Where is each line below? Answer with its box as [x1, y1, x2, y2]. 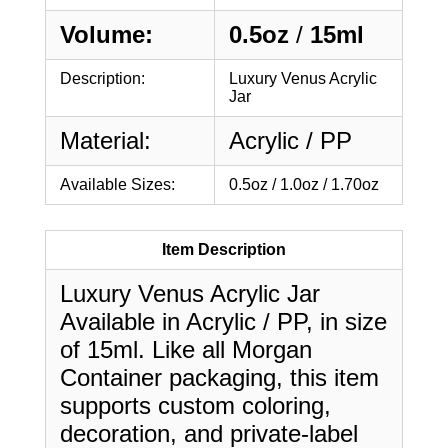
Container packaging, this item [60, 364, 379, 391]
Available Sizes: [60, 176, 175, 193]
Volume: [60, 21, 153, 48]
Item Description [162, 241, 286, 258]
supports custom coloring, [60, 392, 331, 419]
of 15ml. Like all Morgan [60, 336, 312, 363]
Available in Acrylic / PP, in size [60, 308, 387, 335]
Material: [60, 127, 151, 154]
